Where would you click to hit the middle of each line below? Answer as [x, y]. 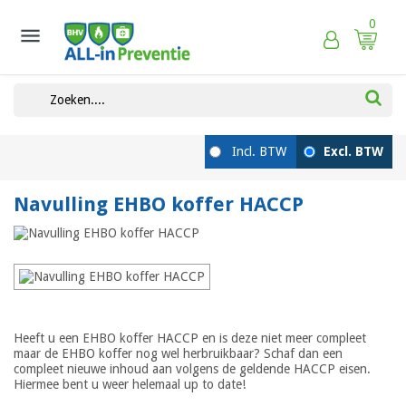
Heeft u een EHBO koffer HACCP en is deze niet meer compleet [190, 338]
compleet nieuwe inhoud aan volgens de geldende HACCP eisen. [192, 368]
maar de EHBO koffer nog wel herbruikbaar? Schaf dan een [178, 353]
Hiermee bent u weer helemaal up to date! [130, 384]
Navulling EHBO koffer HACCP [159, 204]
